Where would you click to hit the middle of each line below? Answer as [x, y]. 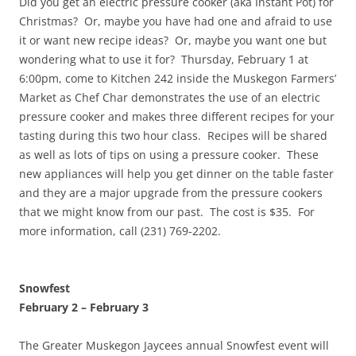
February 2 [48, 308]
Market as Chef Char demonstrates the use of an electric [170, 98]
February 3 [119, 308]
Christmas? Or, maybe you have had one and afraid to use [176, 21]
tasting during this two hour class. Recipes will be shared [173, 136]
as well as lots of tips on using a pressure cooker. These [169, 155]
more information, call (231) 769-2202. [120, 231]
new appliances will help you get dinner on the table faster [176, 174]
